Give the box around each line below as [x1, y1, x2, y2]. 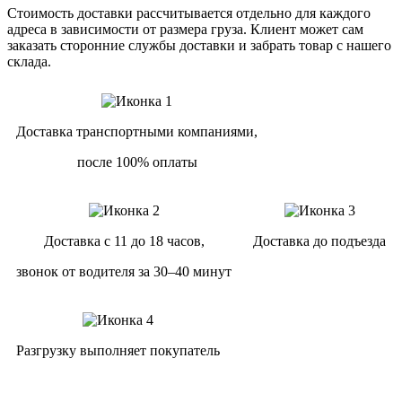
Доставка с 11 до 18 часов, [43, 233, 205, 249]
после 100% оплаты [76, 154, 197, 170]
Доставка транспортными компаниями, [16, 124, 258, 140]
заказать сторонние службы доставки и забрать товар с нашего [7, 38, 391, 54]
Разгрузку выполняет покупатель [16, 343, 220, 359]
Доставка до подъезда [253, 233, 386, 249]
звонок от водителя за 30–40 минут [16, 264, 232, 280]
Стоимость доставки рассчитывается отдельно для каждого [7, 5, 371, 22]
